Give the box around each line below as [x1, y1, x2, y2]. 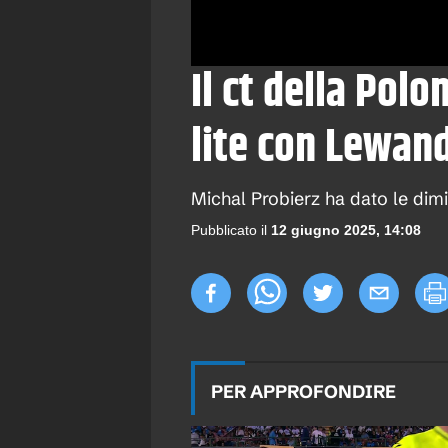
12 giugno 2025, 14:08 [271, 222, 421, 238]
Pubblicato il [191, 222, 267, 238]
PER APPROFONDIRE [211, 380, 396, 403]
